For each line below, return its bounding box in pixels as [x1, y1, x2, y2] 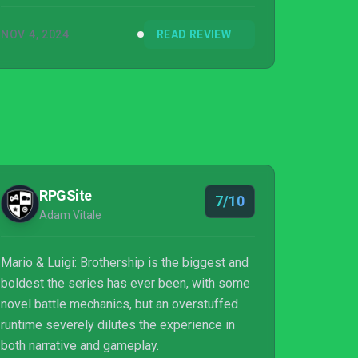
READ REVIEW [157, 28, 231, 41]
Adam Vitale [39, 209, 101, 221]
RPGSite [39, 187, 92, 204]
